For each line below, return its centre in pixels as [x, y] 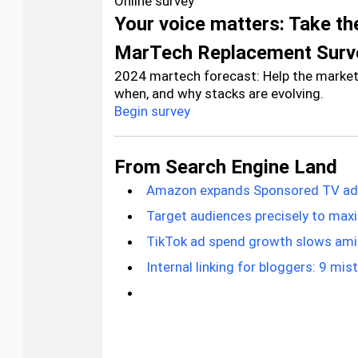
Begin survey [152, 111]
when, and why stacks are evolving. [219, 93]
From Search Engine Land [226, 167]
